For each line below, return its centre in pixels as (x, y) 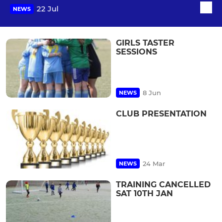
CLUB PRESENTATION (161, 114)
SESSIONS (137, 52)
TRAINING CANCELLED (163, 185)
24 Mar (154, 164)
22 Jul (48, 9)
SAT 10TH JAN (144, 194)
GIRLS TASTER (145, 43)
